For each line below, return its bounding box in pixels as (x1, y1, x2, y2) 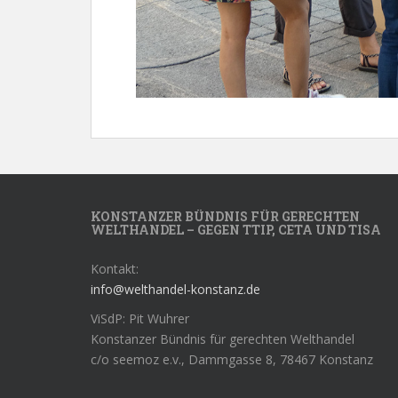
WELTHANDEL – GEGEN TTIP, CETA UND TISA (91, 221, 381, 238)
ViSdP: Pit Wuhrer (91, 310, 189, 327)
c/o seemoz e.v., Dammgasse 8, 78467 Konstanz (91, 351, 373, 368)
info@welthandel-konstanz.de (91, 281, 260, 298)
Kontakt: (91, 260, 139, 277)
